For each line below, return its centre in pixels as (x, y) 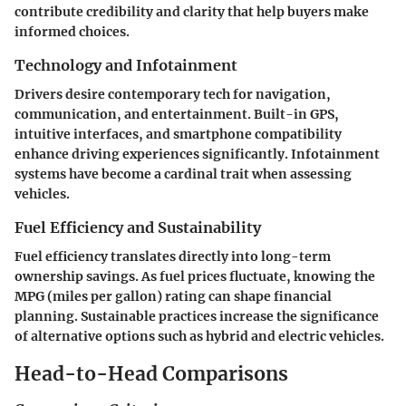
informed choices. (72, 31)
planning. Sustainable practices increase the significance (197, 317)
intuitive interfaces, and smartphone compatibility (178, 134)
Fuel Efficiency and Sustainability (138, 227)
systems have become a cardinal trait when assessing (183, 174)
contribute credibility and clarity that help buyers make (192, 11)
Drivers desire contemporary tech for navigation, (173, 94)
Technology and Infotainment (126, 65)
